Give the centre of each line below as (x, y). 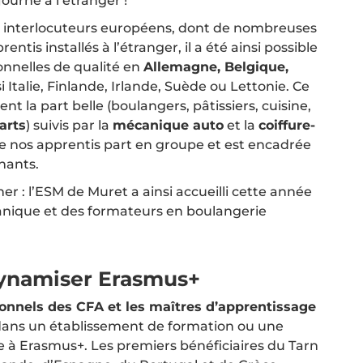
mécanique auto (168, 125)
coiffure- (287, 125)
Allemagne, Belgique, (216, 66)
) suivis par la (69, 125)
